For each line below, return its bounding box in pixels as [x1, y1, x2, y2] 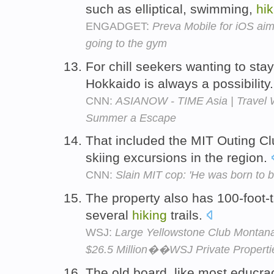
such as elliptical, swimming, [86, 1, 256, 16]
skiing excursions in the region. [86, 150, 271, 165]
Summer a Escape [86, 111, 176, 124]
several [86, 208, 132, 223]
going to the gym [86, 37, 167, 50]
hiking [132, 208, 167, 223]
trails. [167, 208, 206, 223]
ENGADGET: [86, 20, 152, 32]
